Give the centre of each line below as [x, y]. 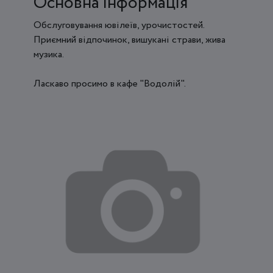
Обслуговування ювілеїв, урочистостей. [119, 25]
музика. [49, 54]
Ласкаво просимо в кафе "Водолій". [110, 83]
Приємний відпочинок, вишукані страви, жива [129, 40]
